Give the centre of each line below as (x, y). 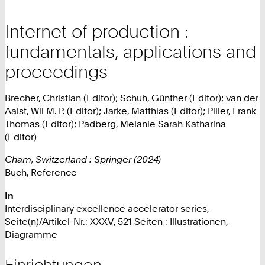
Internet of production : (96, 31)
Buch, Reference (41, 172)
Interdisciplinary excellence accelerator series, (107, 208)
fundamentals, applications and (130, 51)
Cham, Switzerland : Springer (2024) (83, 159)
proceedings (56, 71)
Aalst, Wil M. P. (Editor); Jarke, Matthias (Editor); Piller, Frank (130, 111)
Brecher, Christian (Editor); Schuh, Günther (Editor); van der (132, 98)
